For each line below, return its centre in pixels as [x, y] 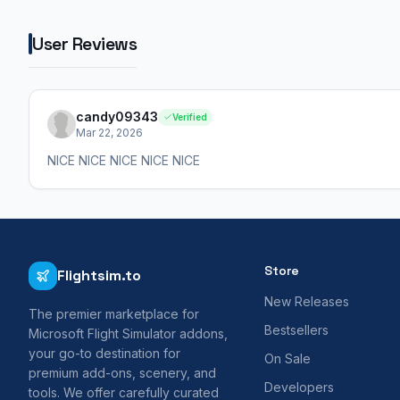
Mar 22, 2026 [109, 133]
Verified [190, 117]
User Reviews [84, 44]
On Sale [287, 359]
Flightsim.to [99, 276]
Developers [299, 387]
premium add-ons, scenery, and [122, 373]
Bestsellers [296, 330]
